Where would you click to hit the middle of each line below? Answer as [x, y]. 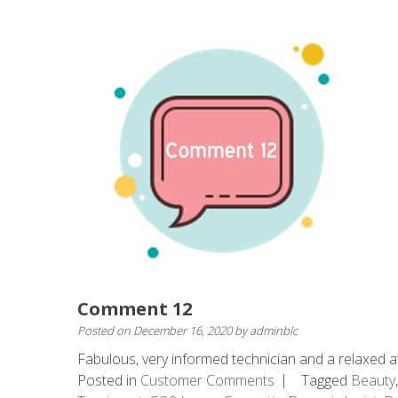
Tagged [326, 380]
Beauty [373, 380]
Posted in [109, 380]
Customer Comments [207, 380]
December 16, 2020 [183, 330]
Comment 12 [135, 309]
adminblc [274, 330]
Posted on [105, 330]
